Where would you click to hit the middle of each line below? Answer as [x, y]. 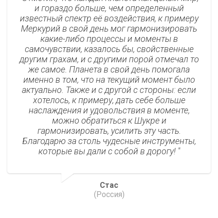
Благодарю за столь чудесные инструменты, [109, 141]
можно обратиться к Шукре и [109, 121]
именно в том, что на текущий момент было [109, 80]
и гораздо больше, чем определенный [109, 8]
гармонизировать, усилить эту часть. [109, 131]
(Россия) [109, 195]
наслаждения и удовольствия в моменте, [109, 110]
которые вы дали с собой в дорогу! [108, 151]
